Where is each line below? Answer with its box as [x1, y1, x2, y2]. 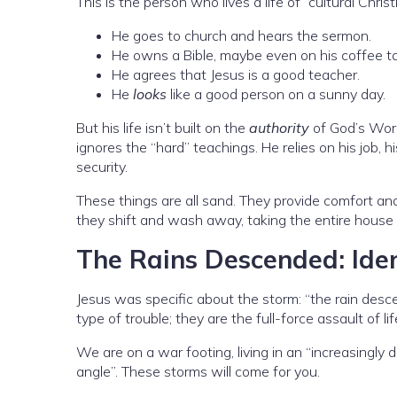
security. [76, 158, 128, 176]
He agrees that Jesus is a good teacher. [112, 66, 360, 84]
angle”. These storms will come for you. [76, 362, 320, 381]
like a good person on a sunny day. [167, 85, 385, 104]
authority [249, 119, 309, 137]
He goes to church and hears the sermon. [112, 27, 371, 45]
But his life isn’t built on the [76, 119, 249, 137]
